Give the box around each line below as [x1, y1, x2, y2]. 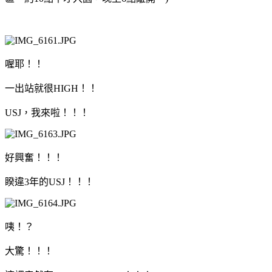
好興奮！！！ [5, 152, 63, 163]
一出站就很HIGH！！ [5, 83, 98, 93]
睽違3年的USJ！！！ [5, 176, 94, 187]
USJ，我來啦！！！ [5, 107, 89, 118]
